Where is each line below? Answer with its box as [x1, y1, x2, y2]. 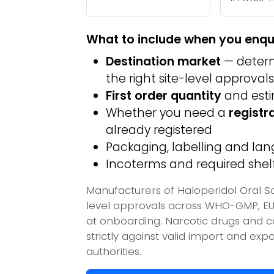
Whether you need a [106, 105, 229, 121]
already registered [106, 122, 212, 138]
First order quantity [106, 87, 221, 104]
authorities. [86, 244, 141, 259]
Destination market [106, 53, 221, 70]
